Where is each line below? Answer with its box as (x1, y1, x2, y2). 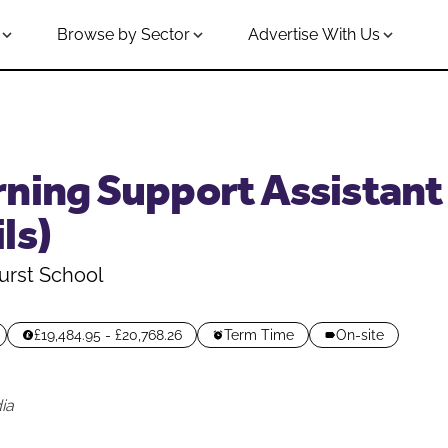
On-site (335, 327, 384, 343)
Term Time (223, 327, 294, 343)
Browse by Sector (57, 25, 190, 44)
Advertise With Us (248, 25, 380, 44)
